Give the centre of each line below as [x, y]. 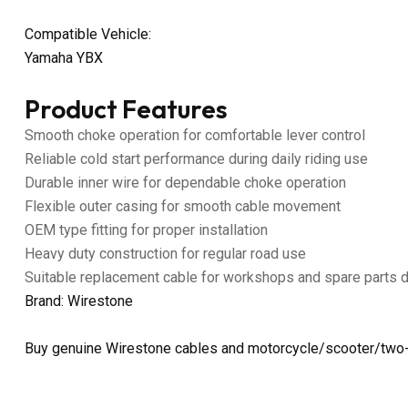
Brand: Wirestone [79, 301]
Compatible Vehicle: [88, 34]
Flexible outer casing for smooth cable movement [183, 206]
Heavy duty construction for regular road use [165, 253]
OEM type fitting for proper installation [146, 229]
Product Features [126, 108]
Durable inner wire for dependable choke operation [185, 182]
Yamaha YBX [64, 57]
